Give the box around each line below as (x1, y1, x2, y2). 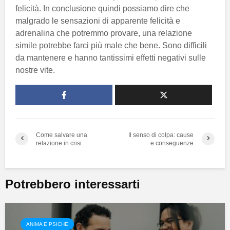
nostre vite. (15, 65, 55, 74)
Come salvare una (36, 131, 87, 139)
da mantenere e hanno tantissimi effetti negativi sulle (15, 53, 206, 62)
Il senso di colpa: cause (128, 131, 194, 139)
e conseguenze (150, 139, 194, 147)
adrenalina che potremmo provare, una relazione (15, 28, 192, 37)
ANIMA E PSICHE (26, 221, 68, 227)
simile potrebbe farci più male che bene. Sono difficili (15, 41, 207, 50)
